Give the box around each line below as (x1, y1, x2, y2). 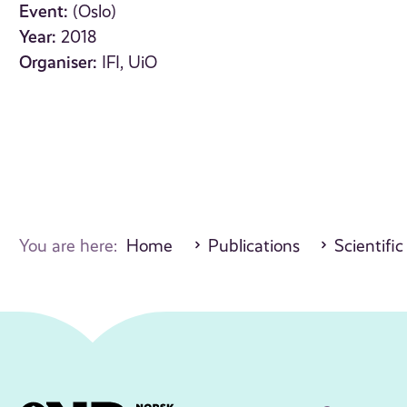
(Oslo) (73, 2, 117, 23)
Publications (207, 236, 300, 257)
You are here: (19, 236, 127, 257)
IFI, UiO (102, 53, 158, 74)
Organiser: (19, 52, 98, 74)
